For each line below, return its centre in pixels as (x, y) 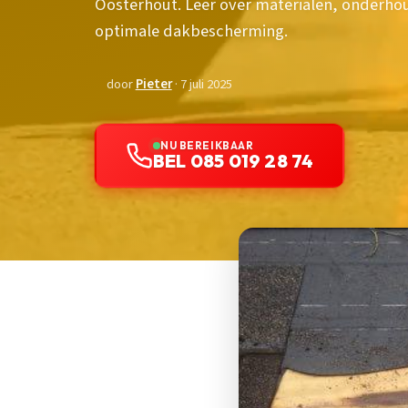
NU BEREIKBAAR (207, 146)
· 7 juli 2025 (202, 85)
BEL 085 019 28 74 (234, 161)
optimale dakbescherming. (191, 31)
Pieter (153, 85)
